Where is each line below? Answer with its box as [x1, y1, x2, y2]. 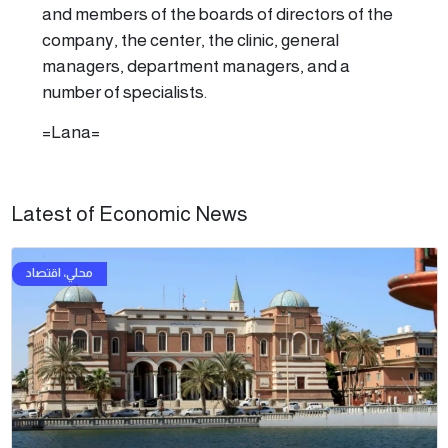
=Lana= [42, 121, 100, 142]
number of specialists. [42, 81, 207, 102]
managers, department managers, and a [42, 55, 350, 76]
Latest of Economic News [10, 201, 248, 225]
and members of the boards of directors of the [42, 3, 393, 24]
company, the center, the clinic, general [42, 29, 339, 50]
